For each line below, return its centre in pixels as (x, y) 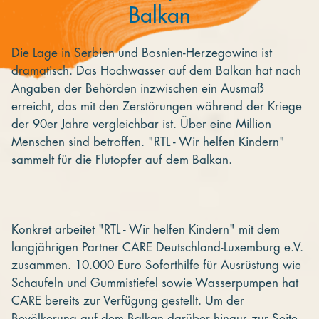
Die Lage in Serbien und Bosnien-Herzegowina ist (142, 53)
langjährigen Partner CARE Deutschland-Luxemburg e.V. (157, 247)
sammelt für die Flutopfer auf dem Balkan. (122, 159)
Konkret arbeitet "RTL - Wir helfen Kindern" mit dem (146, 229)
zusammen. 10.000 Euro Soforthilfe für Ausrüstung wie (156, 265)
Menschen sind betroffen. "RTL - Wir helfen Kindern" (148, 142)
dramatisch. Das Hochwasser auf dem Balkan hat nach (156, 70)
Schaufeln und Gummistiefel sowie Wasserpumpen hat (155, 283)
